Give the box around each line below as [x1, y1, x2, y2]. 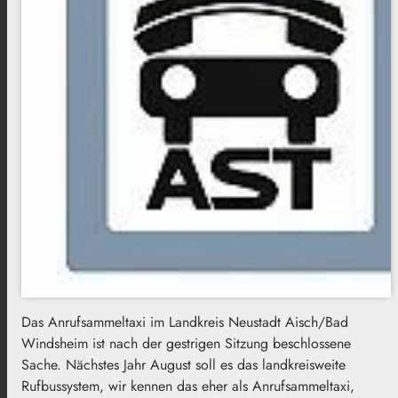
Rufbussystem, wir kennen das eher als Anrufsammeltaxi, [21, 375, 354, 396]
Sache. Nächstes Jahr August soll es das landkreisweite [21, 354, 346, 375]
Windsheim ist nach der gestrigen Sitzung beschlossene [21, 332, 351, 354]
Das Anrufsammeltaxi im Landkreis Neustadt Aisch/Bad [21, 311, 348, 332]
